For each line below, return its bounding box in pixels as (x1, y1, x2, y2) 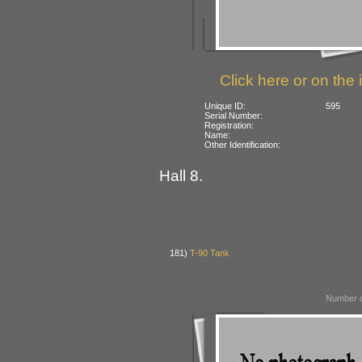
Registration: (204, 120, 255, 130)
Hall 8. (159, 166, 203, 184)
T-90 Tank (190, 248, 230, 259)
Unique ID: (204, 100, 246, 111)
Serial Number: (204, 110, 263, 120)
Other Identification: (204, 139, 281, 149)
